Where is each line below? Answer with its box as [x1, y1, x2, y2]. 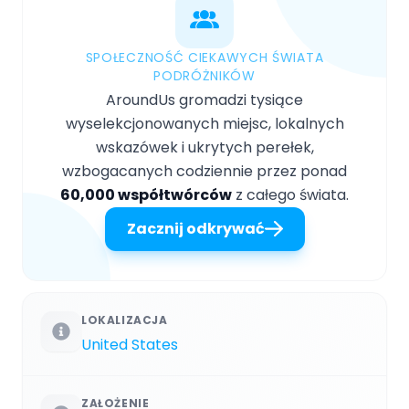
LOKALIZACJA [81, 311, 168, 328]
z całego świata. [232, 184, 349, 205]
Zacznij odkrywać [126, 217, 265, 239]
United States [81, 333, 178, 355]
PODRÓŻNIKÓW [153, 66, 256, 85]
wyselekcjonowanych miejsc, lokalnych [65, 112, 344, 134]
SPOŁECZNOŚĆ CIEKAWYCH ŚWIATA [85, 47, 324, 67]
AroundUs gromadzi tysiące [106, 89, 303, 110]
